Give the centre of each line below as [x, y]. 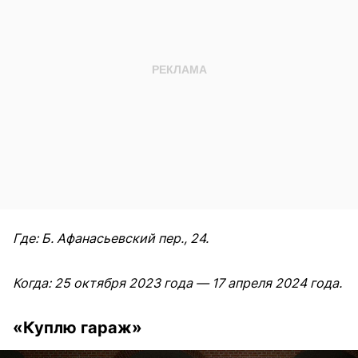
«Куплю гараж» [78, 327]
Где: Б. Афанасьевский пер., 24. [111, 238]
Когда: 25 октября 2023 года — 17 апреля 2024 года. [177, 282]
